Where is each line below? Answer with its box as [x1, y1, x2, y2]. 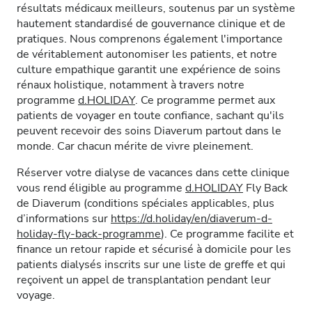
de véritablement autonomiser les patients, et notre [17, 47, 277, 62]
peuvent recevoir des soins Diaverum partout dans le [17, 123, 281, 139]
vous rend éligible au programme [17, 180, 185, 196]
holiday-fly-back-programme [17, 226, 161, 242]
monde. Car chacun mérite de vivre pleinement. [17, 139, 253, 154]
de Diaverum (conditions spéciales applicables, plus [17, 196, 274, 211]
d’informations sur [17, 211, 111, 226]
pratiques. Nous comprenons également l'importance [17, 31, 283, 47]
